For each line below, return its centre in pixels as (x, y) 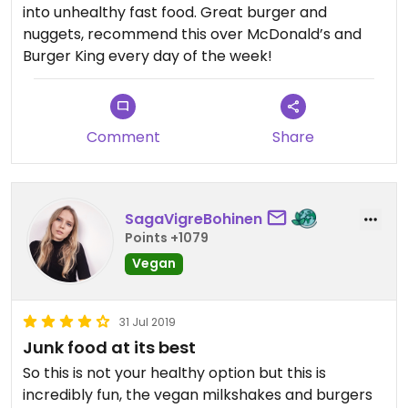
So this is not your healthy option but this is (174, 373)
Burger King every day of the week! (148, 56)
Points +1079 (167, 237)
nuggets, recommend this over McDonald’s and (192, 34)
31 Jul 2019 (148, 322)
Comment (123, 137)
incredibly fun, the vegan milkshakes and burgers (198, 395)
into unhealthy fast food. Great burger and (175, 12)
